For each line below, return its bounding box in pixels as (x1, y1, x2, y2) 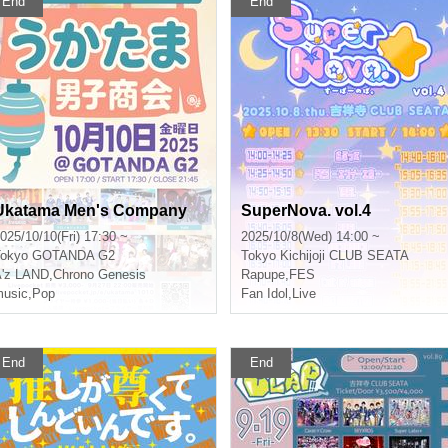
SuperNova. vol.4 (241, 202, 371, 219)
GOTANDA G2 (32, 248, 115, 263)
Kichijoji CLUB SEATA (280, 248, 409, 263)
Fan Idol (241, 286, 288, 301)
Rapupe (241, 267, 285, 282)
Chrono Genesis (53, 267, 146, 282)
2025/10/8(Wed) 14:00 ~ (241, 229, 380, 244)
